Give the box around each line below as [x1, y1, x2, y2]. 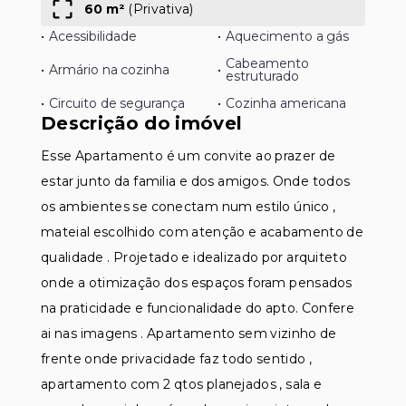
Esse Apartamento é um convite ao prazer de [41, 148, 336, 164]
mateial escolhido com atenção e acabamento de [41, 224, 363, 240]
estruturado [226, 68, 300, 84]
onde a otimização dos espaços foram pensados [41, 275, 353, 291]
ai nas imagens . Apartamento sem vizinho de [41, 325, 337, 342]
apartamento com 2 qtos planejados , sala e [41, 376, 323, 392]
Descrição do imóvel [41, 112, 243, 134]
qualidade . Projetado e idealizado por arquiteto [41, 249, 347, 266]
